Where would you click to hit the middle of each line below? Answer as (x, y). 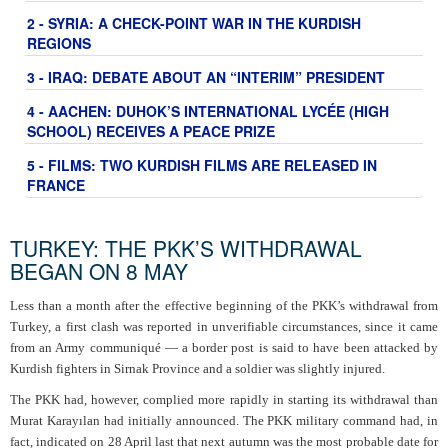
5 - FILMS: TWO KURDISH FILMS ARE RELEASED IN (202, 165)
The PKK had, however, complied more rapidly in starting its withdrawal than (224, 400)
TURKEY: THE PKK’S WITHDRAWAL (186, 248)
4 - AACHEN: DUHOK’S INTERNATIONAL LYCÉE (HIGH (208, 111)
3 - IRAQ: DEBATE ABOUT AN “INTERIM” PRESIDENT (206, 77)
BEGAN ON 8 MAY (99, 271)
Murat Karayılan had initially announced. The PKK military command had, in (224, 421)
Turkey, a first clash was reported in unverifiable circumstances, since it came (224, 327)
